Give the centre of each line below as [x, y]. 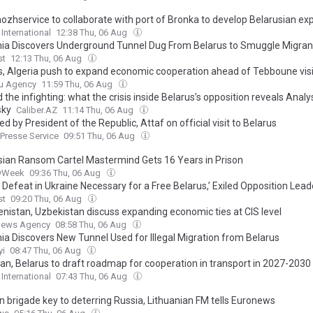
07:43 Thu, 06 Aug [93, 277]
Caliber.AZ [37, 110]
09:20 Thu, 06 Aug [47, 199]
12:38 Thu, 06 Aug [93, 33]
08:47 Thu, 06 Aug [46, 251]
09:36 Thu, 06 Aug [66, 173]
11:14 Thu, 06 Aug [99, 110]
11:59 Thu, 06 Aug [78, 85]
